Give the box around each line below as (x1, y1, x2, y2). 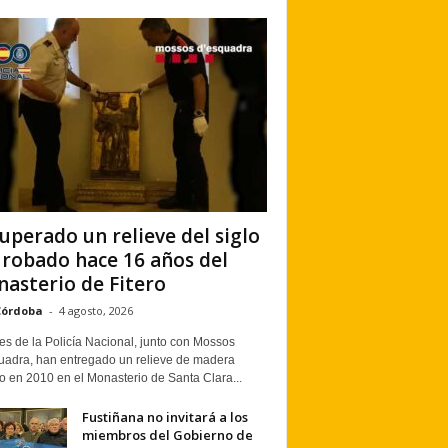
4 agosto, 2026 (58, 303, 133, 318)
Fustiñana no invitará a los (81, 408, 248, 426)
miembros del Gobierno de (81, 426, 253, 444)
